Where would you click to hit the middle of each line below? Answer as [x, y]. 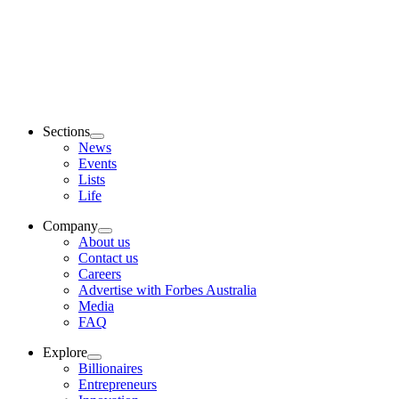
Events [98, 164]
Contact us [108, 258]
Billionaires [110, 369]
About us [104, 242]
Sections [66, 132]
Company [70, 226]
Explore [65, 353]
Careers [100, 274]
